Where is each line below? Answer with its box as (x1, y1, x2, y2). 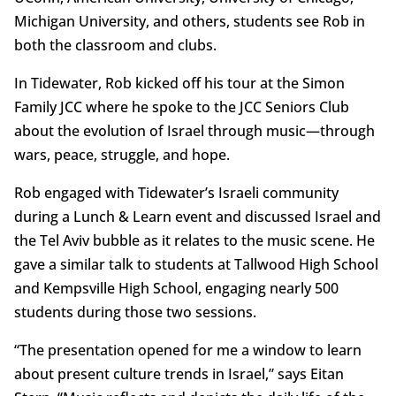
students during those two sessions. (13, 302, 256, 323)
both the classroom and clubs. (13, 35, 217, 56)
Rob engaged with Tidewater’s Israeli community (13, 183, 339, 203)
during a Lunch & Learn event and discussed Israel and (13, 207, 381, 227)
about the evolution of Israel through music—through (13, 121, 375, 141)
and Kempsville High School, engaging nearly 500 (13, 278, 339, 299)
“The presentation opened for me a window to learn (13, 340, 362, 361)
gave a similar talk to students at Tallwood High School (13, 255, 378, 275)
